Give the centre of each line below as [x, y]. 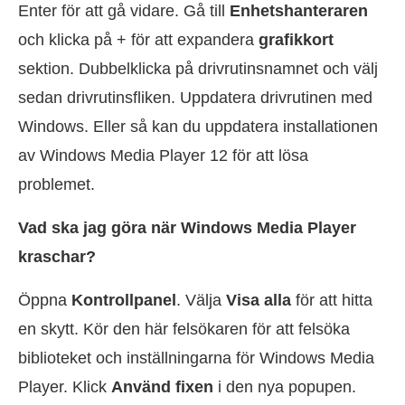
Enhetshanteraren [299, 11]
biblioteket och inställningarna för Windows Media [196, 358]
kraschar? [57, 257]
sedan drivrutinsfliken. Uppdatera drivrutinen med [195, 98]
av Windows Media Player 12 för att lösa [163, 156]
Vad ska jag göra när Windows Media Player [187, 228]
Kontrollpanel [124, 301]
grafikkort [296, 40]
